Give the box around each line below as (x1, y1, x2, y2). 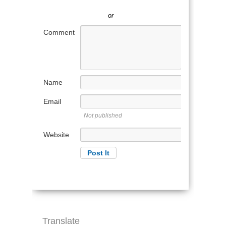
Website (43, 131, 69, 139)
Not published (84, 112, 122, 119)
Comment (43, 28, 75, 36)
